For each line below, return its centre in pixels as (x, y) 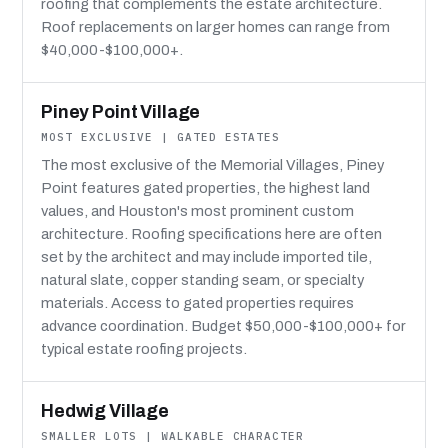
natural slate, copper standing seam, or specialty (202, 279)
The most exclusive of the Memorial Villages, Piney (212, 164)
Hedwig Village (105, 410)
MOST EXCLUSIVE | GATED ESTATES (161, 136)
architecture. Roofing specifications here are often (211, 233)
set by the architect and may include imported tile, (206, 256)
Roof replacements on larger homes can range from (215, 26)
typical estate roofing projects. (144, 348)
